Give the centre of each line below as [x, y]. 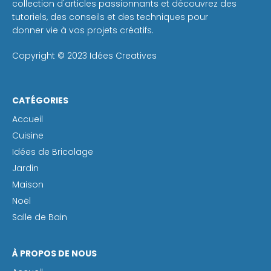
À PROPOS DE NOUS [54, 253]
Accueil [28, 119]
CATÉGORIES [40, 100]
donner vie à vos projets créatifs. [83, 30]
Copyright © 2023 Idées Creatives [84, 55]
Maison [28, 184]
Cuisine [28, 135]
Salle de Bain [40, 217]
